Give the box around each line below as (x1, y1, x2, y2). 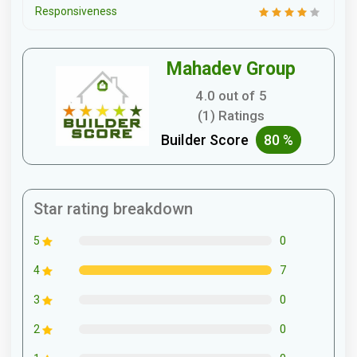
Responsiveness (35, 5, 117, 18)
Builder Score (161, 131, 256, 148)
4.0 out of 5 (195, 87, 267, 104)
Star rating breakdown (33, 198, 193, 218)
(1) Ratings (198, 107, 265, 124)
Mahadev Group (166, 57, 296, 80)
